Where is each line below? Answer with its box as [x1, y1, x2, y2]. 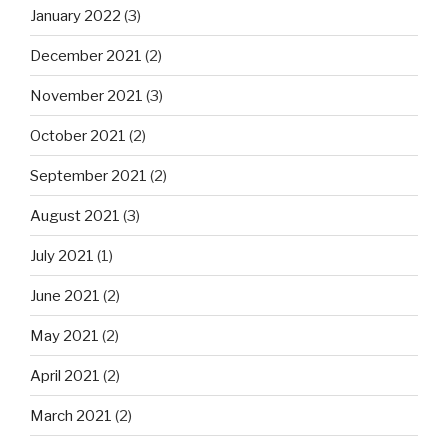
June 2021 [30, 286, 100, 305]
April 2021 [30, 366, 100, 385]
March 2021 [30, 406, 112, 425]
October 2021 [30, 126, 126, 145]
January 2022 [30, 6, 121, 25]
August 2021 [30, 206, 120, 225]
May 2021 [30, 326, 99, 345]
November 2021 [30, 86, 143, 105]
